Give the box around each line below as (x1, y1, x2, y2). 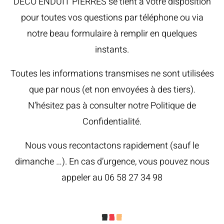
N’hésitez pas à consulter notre (28, 98, 150, 112)
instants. (95, 42, 129, 56)
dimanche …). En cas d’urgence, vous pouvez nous (14, 154, 209, 168)
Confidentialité (82, 114, 139, 128)
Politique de (150, 98, 196, 112)
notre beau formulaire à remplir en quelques (27, 26, 197, 40)
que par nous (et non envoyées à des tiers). (28, 82, 195, 96)
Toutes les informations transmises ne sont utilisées (10, 66, 214, 80)
